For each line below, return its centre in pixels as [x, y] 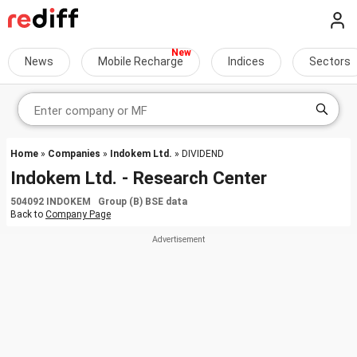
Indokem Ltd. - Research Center [139, 178]
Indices [246, 61]
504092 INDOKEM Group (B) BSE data [99, 202]
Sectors [330, 61]
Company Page [78, 214]
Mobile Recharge [141, 61]
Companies [74, 154]
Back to [28, 214]
